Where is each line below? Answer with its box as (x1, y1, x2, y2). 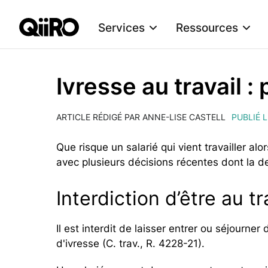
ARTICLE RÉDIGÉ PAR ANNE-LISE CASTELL (56, 112, 226, 123)
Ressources (176, 20, 238, 35)
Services (98, 20, 145, 35)
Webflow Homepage (19, 38, 111, 50)
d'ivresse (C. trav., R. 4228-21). (56, 237, 205, 249)
